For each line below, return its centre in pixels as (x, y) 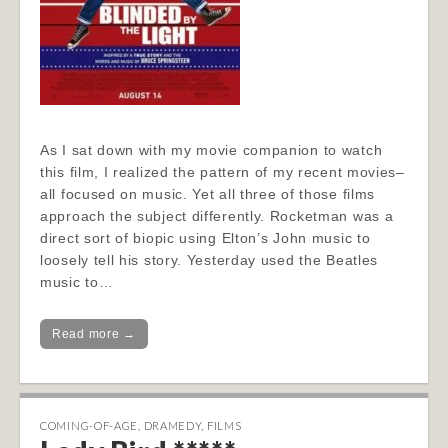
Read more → (94, 334)
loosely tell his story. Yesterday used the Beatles (209, 260)
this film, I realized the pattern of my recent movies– (222, 172)
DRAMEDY (172, 425)
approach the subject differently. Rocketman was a (217, 216)
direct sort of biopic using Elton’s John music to (205, 238)
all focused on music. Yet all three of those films (208, 194)
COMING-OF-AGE (89, 425)
